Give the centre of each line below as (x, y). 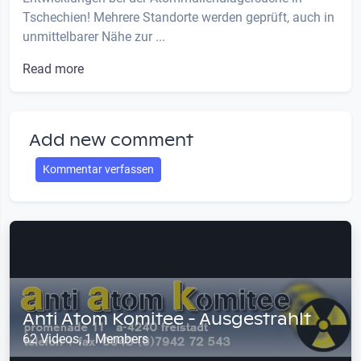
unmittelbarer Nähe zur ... (94, 37)
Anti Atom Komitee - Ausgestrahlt (167, 320)
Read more (53, 69)
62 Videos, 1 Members (85, 339)
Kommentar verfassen (98, 170)
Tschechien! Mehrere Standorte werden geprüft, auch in (178, 18)
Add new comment (111, 141)
